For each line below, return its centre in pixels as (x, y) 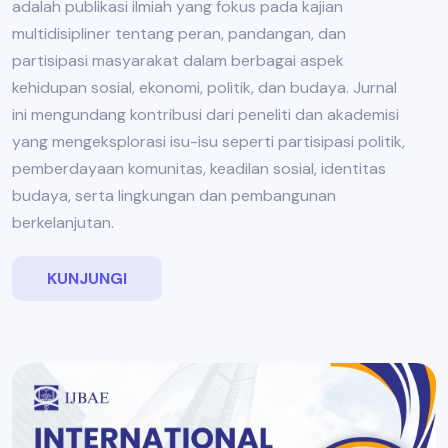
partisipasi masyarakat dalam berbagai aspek (178, 60)
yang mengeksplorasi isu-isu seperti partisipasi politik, (208, 141)
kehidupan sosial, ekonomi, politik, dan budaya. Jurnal (204, 87)
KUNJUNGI (87, 278)
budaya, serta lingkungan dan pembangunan (174, 195)
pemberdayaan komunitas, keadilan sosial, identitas (199, 168)
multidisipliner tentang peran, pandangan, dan (179, 33)
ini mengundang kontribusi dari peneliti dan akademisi (205, 114)
